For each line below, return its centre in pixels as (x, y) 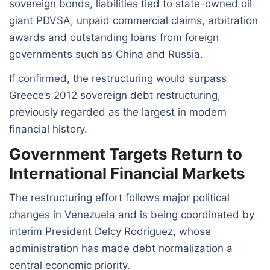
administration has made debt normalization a (121, 248)
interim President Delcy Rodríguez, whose (110, 231)
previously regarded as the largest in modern (118, 112)
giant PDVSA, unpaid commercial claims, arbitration (133, 20)
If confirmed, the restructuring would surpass (118, 78)
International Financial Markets (127, 173)
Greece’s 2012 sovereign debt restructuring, (115, 95)
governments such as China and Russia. (106, 54)
